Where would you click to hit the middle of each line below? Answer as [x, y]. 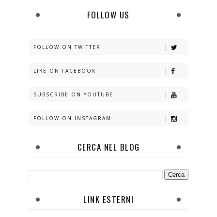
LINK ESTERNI [108, 199]
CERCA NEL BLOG [108, 147]
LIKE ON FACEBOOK [65, 70]
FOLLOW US [108, 15]
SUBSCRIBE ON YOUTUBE [73, 94]
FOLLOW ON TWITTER [67, 47]
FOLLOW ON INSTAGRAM [72, 118]
